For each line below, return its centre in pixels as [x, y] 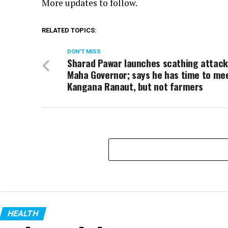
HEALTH [23, 213]
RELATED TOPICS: [69, 30]
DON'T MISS [84, 51]
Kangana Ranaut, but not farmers [135, 86]
